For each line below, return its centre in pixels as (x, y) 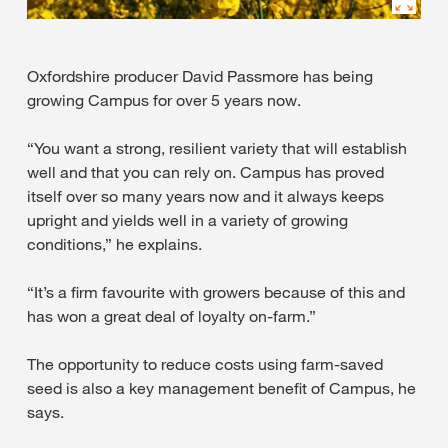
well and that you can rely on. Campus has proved (205, 172)
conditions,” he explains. (114, 244)
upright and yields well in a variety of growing (187, 220)
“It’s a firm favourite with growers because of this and (216, 292)
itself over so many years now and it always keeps (205, 196)
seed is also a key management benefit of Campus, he (221, 388)
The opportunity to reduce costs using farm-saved (205, 364)
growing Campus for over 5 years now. (164, 100)
